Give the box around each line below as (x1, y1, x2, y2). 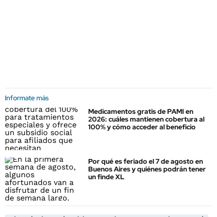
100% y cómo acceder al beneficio (88, 123, 196, 131)
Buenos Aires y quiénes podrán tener (88, 165, 206, 174)
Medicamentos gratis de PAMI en (88, 107, 193, 116)
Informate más (5, 93, 49, 102)
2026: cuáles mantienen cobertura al (88, 115, 204, 124)
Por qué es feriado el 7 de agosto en (88, 157, 203, 166)
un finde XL (88, 172, 124, 182)
